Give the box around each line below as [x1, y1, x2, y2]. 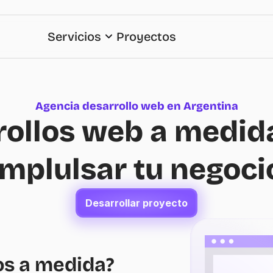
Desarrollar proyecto [85, 196, 188, 209]
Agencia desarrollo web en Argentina [35, 99, 238, 113]
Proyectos [116, 29, 176, 44]
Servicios [48, 29, 101, 44]
